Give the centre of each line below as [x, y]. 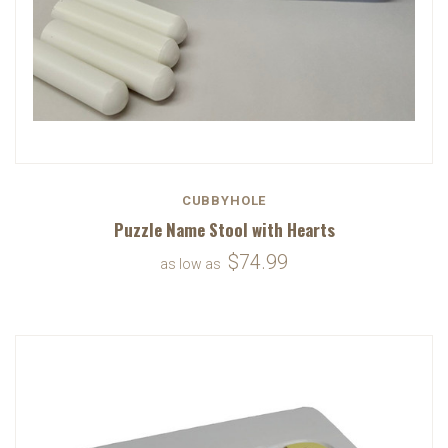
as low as [192, 263]
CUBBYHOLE [224, 200]
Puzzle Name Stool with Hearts [224, 229]
